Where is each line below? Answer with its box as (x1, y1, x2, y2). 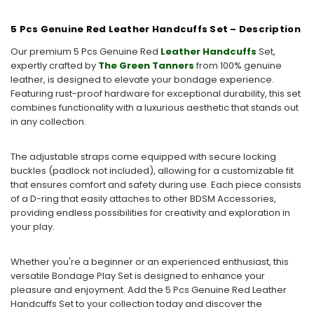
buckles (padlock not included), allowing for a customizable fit (11, 163, 294, 177)
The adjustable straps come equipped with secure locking (11, 149, 276, 163)
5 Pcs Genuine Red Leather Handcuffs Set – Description (11, 22, 301, 36)
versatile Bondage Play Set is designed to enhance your (11, 268, 265, 282)
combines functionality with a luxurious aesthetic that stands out (11, 100, 299, 114)
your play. (11, 219, 55, 233)
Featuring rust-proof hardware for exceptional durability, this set (11, 86, 301, 100)
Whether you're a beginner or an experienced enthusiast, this (11, 254, 289, 268)
